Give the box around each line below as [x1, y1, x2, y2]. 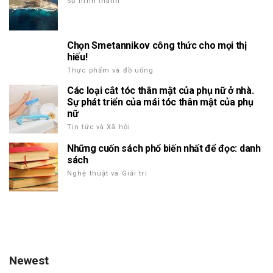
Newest [9, 253, 49, 268]
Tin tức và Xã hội [67, 122, 131, 131]
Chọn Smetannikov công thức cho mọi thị [67, 39, 247, 51]
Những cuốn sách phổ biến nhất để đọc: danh [67, 142, 261, 154]
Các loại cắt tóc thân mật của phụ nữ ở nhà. [67, 84, 254, 96]
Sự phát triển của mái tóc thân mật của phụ [67, 96, 253, 108]
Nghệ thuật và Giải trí [67, 169, 147, 177]
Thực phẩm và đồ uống [67, 66, 154, 74]
